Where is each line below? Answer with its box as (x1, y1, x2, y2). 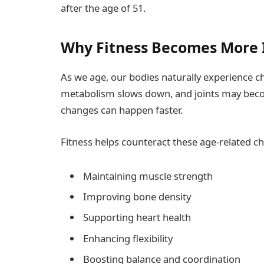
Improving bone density (83, 190, 191, 204)
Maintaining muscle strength (83, 169, 213, 183)
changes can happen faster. (61, 103, 183, 117)
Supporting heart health (83, 210, 191, 225)
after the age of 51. (61, 1, 146, 15)
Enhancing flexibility (83, 231, 173, 245)
